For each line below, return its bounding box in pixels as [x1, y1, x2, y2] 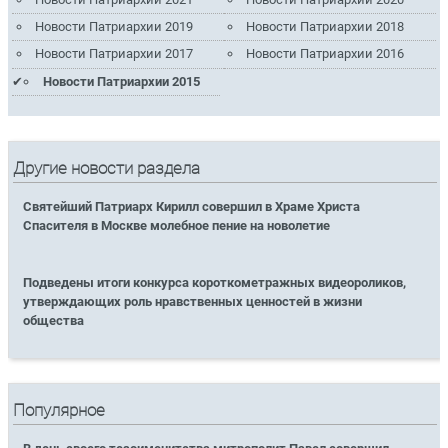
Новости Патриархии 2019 [34, 19, 193, 35]
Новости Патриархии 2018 [246, 19, 405, 35]
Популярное [13, 401, 106, 421]
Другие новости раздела [13, 158, 201, 178]
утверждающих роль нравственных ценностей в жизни [23, 293, 363, 309]
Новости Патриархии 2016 [246, 46, 405, 62]
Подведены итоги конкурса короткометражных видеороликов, [23, 274, 407, 290]
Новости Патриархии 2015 [42, 73, 200, 89]
